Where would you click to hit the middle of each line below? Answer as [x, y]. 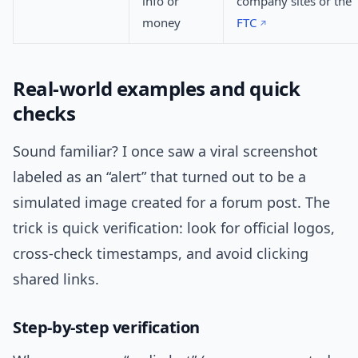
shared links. [56, 279]
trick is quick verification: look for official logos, [174, 228]
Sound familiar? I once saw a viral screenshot [165, 151]
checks [44, 113]
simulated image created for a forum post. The [171, 203]
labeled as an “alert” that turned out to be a [159, 177]
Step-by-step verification [106, 328]
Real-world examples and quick [157, 89]
